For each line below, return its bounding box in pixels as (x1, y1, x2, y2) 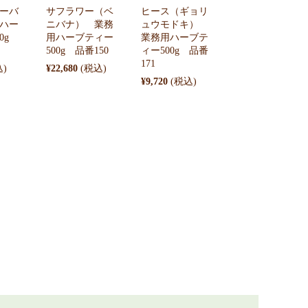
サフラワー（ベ (45, 5, 113, 16)
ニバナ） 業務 (45, 19, 113, 30)
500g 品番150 (45, 45, 109, 56)
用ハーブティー (45, 32, 113, 43)
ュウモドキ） (141, 19, 209, 30)
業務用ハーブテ (141, 32, 209, 43)
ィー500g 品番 (141, 45, 209, 56)
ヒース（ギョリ (141, 5, 209, 16)
